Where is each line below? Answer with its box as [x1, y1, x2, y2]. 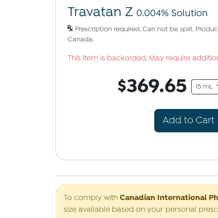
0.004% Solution [136, 7, 208, 19]
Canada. [68, 36, 94, 44]
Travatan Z [68, 4, 136, 21]
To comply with [64, 193, 120, 203]
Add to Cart [162, 114, 215, 127]
